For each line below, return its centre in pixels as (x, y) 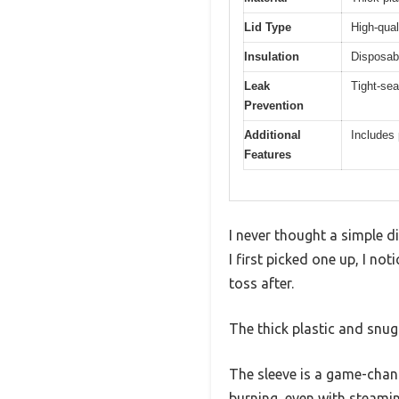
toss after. (261, 284)
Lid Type (268, 27)
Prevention (274, 105)
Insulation (272, 56)
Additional (273, 134)
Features (268, 154)
